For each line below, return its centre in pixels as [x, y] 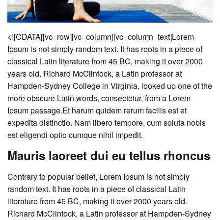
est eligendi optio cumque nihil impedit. [75, 135]
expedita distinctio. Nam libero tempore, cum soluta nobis [107, 122]
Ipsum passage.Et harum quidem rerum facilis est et [97, 110]
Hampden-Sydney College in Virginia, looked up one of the [110, 85]
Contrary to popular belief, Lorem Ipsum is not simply [98, 176]
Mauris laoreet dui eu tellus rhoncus [109, 155]
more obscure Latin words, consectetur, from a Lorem [99, 98]
